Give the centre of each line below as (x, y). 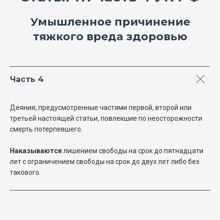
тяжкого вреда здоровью (110, 37)
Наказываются (36, 151)
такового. (25, 173)
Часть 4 (27, 80)
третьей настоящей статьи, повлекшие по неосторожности (106, 119)
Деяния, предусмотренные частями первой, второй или (101, 108)
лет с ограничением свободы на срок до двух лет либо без (105, 162)
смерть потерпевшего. (46, 129)
